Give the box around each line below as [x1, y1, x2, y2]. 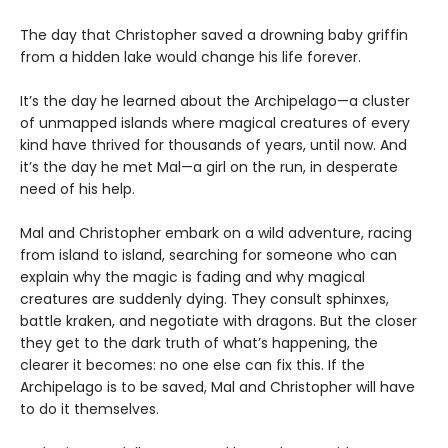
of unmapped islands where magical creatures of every [20, 113, 410, 133]
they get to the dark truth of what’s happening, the [20, 333, 378, 353]
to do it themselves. [20, 399, 159, 419]
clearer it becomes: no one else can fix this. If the [20, 355, 365, 375]
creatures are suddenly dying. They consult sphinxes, [20, 289, 389, 309]
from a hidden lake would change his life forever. [20, 47, 361, 67]
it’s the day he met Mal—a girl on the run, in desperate [20, 157, 398, 177]
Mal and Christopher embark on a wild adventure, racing [20, 223, 412, 243]
